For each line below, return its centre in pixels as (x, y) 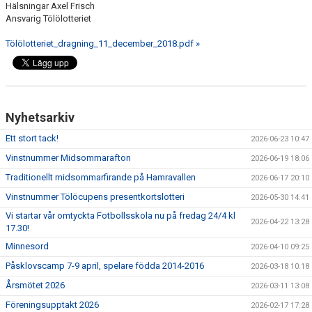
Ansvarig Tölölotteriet (48, 18)
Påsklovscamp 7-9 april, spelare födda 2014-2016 (105, 266)
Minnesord (27, 246)
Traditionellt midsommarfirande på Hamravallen (101, 177)
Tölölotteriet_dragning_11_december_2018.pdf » (103, 44)
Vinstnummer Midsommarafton (68, 158)
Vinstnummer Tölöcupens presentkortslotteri (95, 197)
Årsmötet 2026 (35, 285)
